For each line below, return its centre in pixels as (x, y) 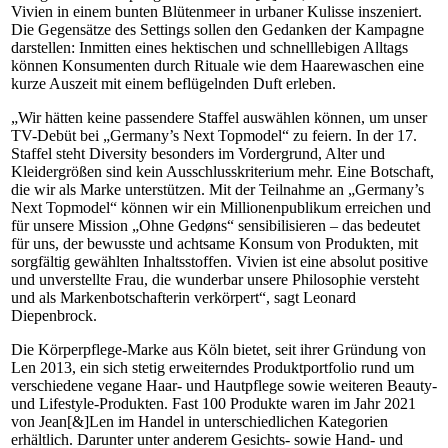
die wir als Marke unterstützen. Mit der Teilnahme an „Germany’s (217, 189)
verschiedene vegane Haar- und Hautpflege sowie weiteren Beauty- (224, 385)
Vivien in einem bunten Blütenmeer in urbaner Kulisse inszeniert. (216, 11)
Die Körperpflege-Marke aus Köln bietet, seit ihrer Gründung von (218, 349)
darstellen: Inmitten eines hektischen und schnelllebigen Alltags (209, 47)
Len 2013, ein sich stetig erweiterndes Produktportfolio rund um (212, 367)
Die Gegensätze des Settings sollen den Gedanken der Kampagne (217, 29)
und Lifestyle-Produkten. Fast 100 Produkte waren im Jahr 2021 (213, 403)
